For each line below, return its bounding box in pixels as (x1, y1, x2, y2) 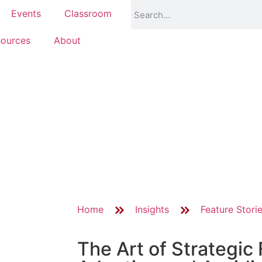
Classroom (64, 8, 112, 19)
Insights (135, 204, 169, 215)
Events (11, 8, 41, 19)
